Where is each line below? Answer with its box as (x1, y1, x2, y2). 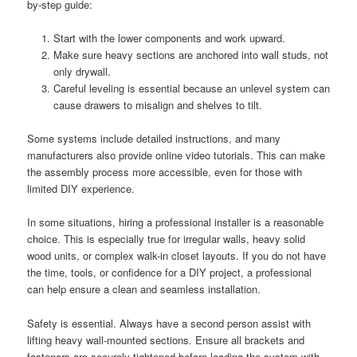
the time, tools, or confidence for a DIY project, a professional (27, 265, 312, 280)
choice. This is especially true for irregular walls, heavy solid (27, 231, 306, 247)
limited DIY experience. (27, 181, 135, 197)
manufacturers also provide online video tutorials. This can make (27, 147, 326, 163)
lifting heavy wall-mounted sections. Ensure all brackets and (27, 331, 305, 347)
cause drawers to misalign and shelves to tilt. (53, 97, 262, 113)
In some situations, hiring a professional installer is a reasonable (27, 214, 324, 230)
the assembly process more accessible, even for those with (27, 164, 303, 180)
